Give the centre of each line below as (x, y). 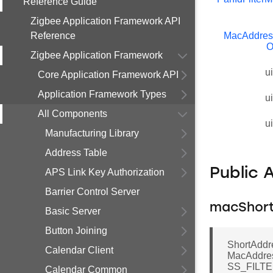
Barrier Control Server (92, 192)
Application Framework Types (102, 94)
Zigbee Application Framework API (105, 21)
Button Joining (76, 231)
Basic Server (73, 211)
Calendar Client (79, 250)
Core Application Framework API (108, 75)
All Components (73, 114)
